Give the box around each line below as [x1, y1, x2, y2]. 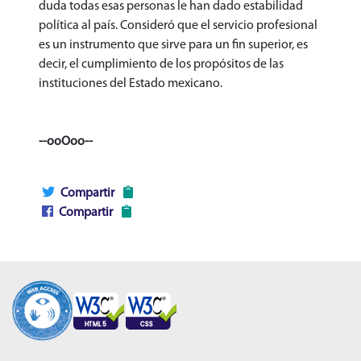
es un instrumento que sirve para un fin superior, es [39, 38, 308, 52]
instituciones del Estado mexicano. [39, 77, 222, 90]
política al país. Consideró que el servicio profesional [39, 19, 317, 32]
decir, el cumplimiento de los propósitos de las [39, 57, 284, 71]
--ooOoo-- [39, 135, 93, 148]
